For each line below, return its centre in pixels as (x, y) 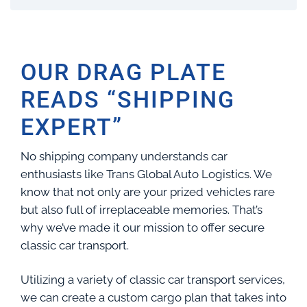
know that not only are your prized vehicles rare (148, 192)
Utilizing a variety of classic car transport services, (153, 280)
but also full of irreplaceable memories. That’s (142, 210)
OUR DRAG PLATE (123, 72)
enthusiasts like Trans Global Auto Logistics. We (146, 174)
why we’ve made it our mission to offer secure (143, 228)
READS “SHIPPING (128, 99)
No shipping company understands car (124, 156)
